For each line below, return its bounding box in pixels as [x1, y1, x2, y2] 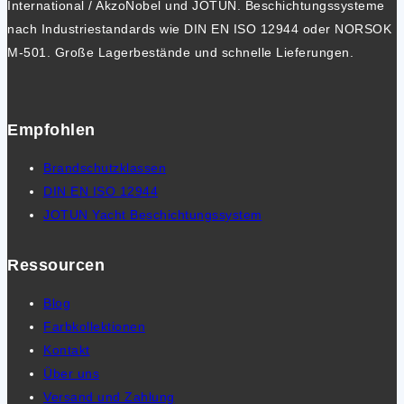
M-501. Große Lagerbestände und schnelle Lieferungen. [7, 45, 353, 60]
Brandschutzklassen [43, 161, 166, 176]
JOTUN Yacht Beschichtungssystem [43, 207, 262, 223]
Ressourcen [7, 256, 105, 275]
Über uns [43, 366, 99, 381]
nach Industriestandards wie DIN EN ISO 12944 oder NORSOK [7, 22, 391, 37]
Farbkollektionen [43, 319, 145, 335]
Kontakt [43, 343, 90, 358]
